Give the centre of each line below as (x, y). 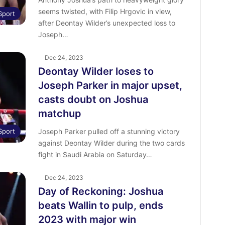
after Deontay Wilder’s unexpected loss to (106, 23)
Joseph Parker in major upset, (110, 85)
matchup (60, 114)
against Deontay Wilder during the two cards (111, 143)
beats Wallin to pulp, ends (100, 205)
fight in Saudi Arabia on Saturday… (95, 154)
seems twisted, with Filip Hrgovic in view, (105, 11)
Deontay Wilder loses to (96, 71)
